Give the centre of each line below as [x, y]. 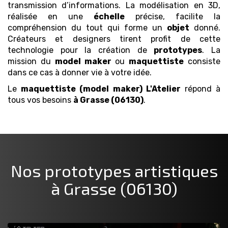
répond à [202, 89]
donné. [205, 27]
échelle [109, 16]
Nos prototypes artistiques [114, 170]
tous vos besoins [40, 100]
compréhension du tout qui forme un [87, 27]
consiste [202, 61]
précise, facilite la [173, 16]
